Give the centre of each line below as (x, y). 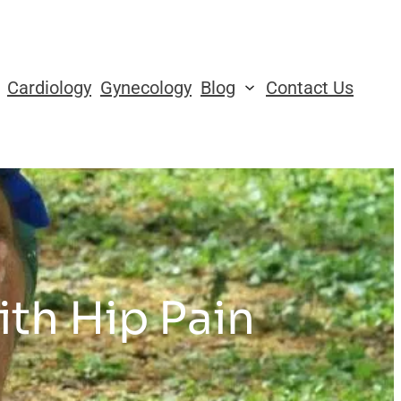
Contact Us (310, 87)
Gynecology (146, 87)
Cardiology (49, 87)
